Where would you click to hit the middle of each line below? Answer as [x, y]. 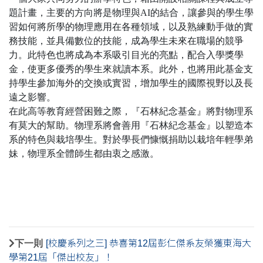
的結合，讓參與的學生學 [202, 13]
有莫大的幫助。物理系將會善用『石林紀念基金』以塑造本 [131, 126]
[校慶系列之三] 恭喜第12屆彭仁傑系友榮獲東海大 [149, 244]
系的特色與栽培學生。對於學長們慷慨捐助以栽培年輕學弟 [131, 140]
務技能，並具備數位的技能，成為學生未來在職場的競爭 [126, 41]
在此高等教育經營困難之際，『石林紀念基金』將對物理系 [131, 112]
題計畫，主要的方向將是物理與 [75, 13]
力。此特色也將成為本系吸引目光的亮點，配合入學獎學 [126, 55]
